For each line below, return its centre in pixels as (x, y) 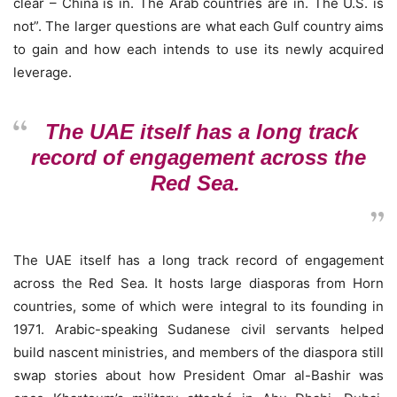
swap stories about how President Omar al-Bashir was (198, 375)
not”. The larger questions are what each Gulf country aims (198, 26)
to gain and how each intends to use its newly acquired (198, 49)
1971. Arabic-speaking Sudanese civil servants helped (198, 329)
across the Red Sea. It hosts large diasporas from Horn (198, 283)
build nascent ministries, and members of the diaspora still (198, 352)
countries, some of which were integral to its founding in (198, 306)
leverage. (43, 72)
